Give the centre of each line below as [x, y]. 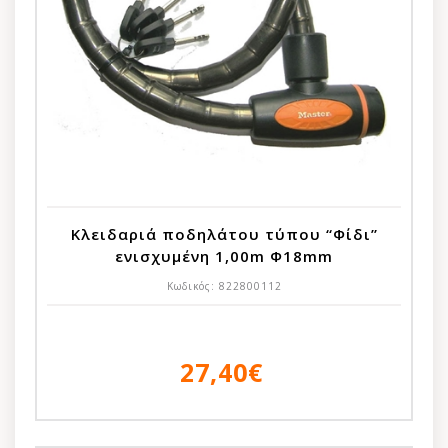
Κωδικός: [192, 285]
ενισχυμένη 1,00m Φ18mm [224, 255]
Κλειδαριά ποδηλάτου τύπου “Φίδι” [224, 233]
